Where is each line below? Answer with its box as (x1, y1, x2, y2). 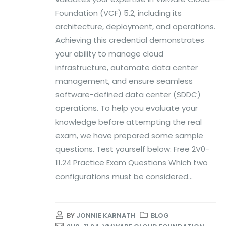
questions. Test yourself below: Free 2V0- (55, 143, 209, 154)
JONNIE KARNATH (76, 211, 136, 221)
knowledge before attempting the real (55, 116, 202, 127)
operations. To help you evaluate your (55, 102, 198, 114)
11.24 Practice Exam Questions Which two (55, 157, 208, 168)
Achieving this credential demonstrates (55, 34, 204, 45)
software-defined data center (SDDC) (55, 89, 201, 100)
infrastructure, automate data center (55, 62, 198, 73)
